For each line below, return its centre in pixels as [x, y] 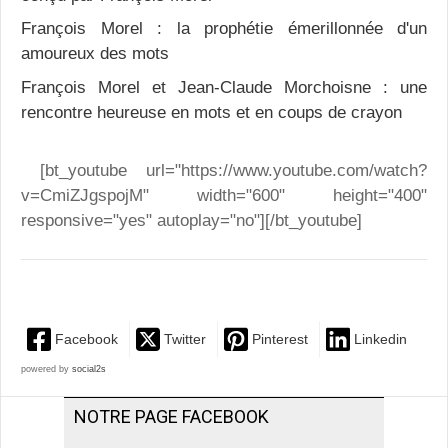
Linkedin [380, 339]
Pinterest [280, 339]
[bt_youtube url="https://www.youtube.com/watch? [224, 171]
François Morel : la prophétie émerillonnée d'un [224, 29]
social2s [89, 369]
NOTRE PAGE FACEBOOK [171, 417]
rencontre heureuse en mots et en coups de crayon [211, 112]
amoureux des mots [95, 54]
